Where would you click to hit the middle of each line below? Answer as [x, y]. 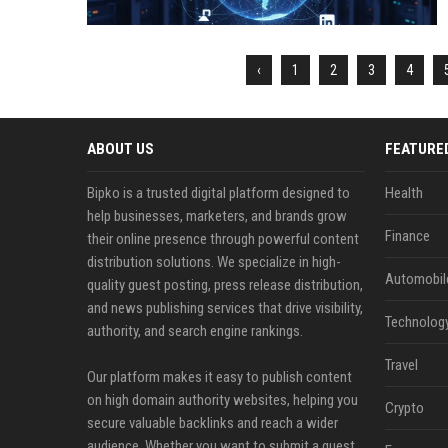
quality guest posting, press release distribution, [225, 285]
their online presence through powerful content [223, 239]
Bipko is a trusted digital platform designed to [218, 193]
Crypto [404, 408]
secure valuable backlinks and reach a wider [212, 423]
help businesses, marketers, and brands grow [217, 216]
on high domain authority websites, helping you [222, 400]
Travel [401, 365]
